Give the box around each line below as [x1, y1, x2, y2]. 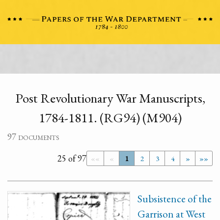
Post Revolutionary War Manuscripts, [15, 89, 205, 107]
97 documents [7, 131, 59, 142]
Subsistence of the [137, 192, 212, 205]
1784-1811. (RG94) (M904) [38, 109, 182, 126]
